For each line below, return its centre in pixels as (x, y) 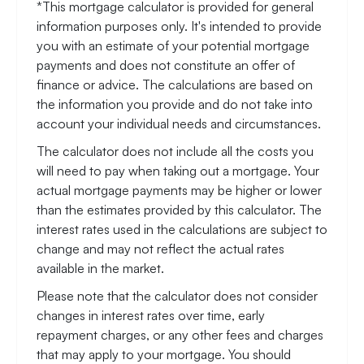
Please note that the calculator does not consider (177, 295)
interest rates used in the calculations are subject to (182, 229)
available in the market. (100, 268)
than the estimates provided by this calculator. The (179, 209)
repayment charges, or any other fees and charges (180, 334)
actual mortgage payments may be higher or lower (179, 190)
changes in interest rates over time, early (151, 315)
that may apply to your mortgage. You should (164, 354)
